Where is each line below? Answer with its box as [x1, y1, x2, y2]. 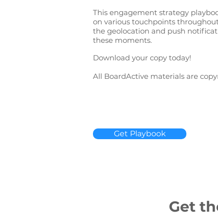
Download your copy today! [93, 53, 191, 62]
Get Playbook [113, 129, 166, 138]
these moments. [93, 36, 154, 45]
